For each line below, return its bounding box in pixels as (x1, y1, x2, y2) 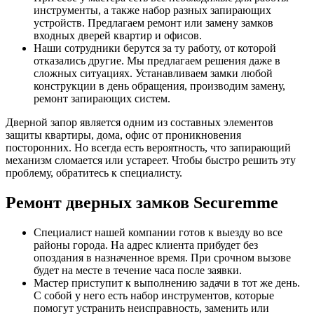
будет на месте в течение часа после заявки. (34, 264, 242, 276)
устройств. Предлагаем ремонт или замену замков (34, 16, 273, 29)
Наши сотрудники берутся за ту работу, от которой (34, 41, 276, 54)
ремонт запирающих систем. (34, 92, 170, 104)
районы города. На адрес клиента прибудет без (34, 238, 258, 251)
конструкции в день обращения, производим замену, (34, 79, 285, 92)
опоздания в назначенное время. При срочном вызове (34, 251, 291, 264)
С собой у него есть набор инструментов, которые (34, 289, 274, 301)
